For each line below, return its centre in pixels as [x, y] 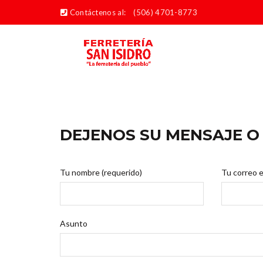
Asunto [74, 223]
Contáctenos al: [98, 12]
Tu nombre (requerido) [101, 172]
